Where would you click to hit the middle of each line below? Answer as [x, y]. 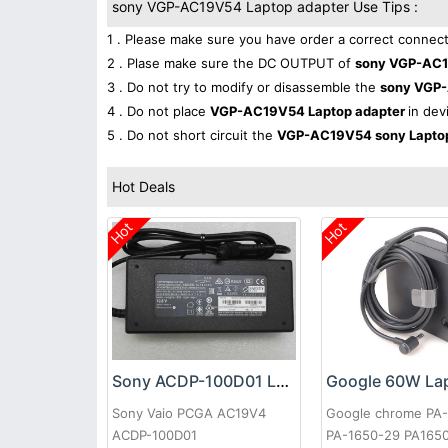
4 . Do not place [158, 111]
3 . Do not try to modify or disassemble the [243, 87]
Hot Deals [143, 186]
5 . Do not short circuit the [192, 135]
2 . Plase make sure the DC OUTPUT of [231, 63]
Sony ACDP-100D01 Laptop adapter [282, 381]
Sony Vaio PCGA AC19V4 [189, 413]
